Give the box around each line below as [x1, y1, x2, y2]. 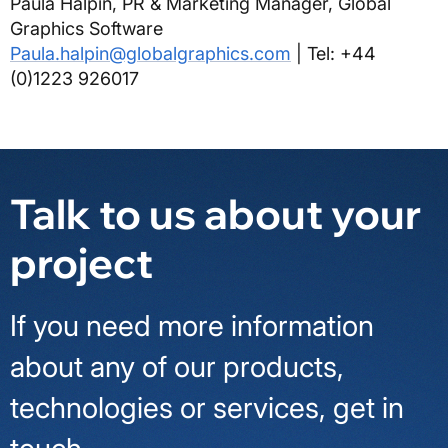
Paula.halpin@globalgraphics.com [10, 43, 291, 65]
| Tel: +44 [291, 43, 376, 65]
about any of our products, [10, 349, 344, 385]
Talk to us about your [10, 187, 421, 240]
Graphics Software [10, 18, 163, 40]
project [10, 236, 153, 289]
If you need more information [10, 308, 374, 344]
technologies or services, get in [10, 390, 404, 426]
